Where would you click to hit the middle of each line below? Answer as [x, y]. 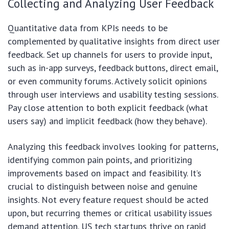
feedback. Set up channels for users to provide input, [110, 55]
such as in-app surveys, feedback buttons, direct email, [113, 68]
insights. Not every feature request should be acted [108, 200]
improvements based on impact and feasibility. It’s [105, 173]
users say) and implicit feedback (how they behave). [107, 121]
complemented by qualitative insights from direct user [114, 41]
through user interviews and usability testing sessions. [113, 95]
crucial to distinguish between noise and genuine [102, 187]
